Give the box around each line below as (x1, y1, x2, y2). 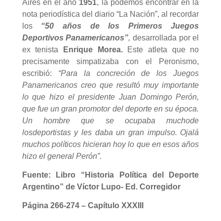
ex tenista (22, 45, 64, 54)
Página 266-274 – (22, 201, 88, 210)
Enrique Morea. (63, 45, 123, 54)
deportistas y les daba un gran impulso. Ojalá (32, 128, 199, 137)
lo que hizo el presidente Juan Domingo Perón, (22, 92, 199, 101)
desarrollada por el (130, 33, 199, 42)
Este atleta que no (122, 45, 199, 54)
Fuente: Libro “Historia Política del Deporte (22, 170, 199, 179)
